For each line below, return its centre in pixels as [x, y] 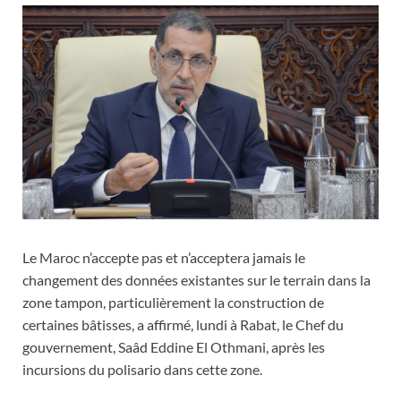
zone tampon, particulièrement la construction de [173, 302]
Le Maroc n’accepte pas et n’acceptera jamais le [164, 257]
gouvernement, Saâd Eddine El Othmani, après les [174, 346]
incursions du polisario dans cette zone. [142, 369]
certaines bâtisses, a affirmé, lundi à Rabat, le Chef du [183, 324]
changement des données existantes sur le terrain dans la [196, 279]
